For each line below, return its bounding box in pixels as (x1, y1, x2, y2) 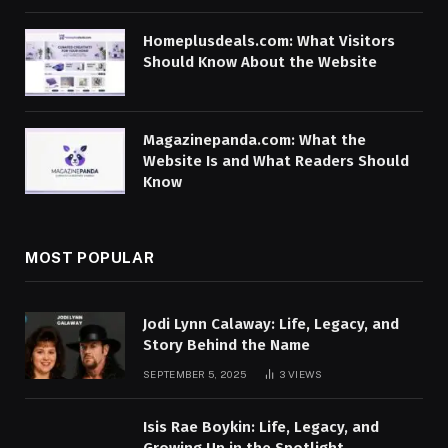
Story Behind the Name (143, 336, 310, 355)
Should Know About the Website (143, 53, 377, 72)
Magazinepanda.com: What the (143, 130, 366, 149)
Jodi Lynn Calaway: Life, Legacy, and (143, 315, 399, 334)
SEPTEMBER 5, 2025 (143, 368, 247, 381)
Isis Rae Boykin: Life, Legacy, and (143, 418, 379, 437)
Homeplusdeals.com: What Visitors (143, 32, 395, 51)
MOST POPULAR (25, 249, 155, 267)
